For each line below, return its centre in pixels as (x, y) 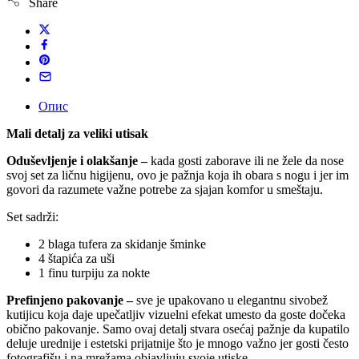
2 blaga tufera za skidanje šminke (122, 244)
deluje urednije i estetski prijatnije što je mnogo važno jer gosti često (177, 343)
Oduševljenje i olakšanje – (79, 160)
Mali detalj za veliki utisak (77, 133)
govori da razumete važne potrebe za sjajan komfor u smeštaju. (165, 189)
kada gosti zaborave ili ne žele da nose (247, 160)
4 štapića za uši (77, 258)
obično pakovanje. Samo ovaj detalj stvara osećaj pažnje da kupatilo (178, 329)
